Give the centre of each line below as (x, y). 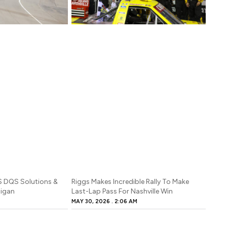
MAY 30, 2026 (92, 202)
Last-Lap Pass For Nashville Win (122, 192)
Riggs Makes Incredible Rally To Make (130, 182)
